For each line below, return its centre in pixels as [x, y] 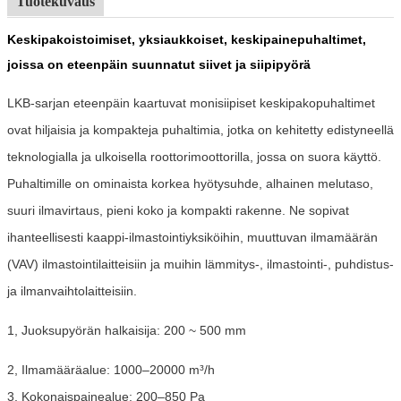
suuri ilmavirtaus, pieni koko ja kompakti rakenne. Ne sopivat [178, 210]
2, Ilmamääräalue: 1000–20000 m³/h [111, 369]
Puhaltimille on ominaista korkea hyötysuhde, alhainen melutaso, [190, 183]
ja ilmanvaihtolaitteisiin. [72, 290]
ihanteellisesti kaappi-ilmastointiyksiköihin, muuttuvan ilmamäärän [192, 237]
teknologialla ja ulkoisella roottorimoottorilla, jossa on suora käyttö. [194, 156]
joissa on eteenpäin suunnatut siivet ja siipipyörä [159, 64]
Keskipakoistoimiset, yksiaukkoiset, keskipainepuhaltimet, [187, 39]
